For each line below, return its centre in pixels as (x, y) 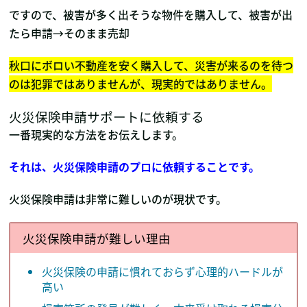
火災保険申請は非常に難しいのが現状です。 (118, 199)
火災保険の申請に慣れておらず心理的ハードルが (163, 271)
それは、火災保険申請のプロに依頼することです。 (135, 167)
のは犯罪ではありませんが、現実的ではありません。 (141, 84)
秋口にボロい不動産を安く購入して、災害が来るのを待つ (151, 65)
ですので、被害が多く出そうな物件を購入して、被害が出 (151, 15)
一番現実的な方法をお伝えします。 (96, 135)
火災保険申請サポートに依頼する (107, 116)
